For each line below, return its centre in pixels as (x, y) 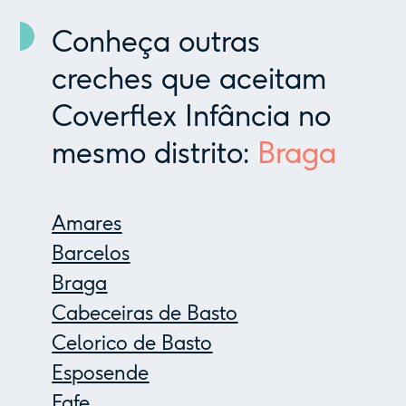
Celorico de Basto (132, 343)
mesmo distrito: (155, 154)
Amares (87, 224)
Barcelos (91, 254)
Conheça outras (156, 42)
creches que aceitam (189, 79)
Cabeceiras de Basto (145, 314)
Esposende (101, 373)
